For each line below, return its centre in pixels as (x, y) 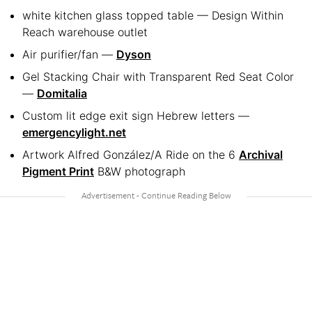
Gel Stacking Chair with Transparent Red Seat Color (158, 77)
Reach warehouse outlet (87, 32)
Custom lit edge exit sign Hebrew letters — (136, 116)
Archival (261, 155)
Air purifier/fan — (69, 55)
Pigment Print (58, 172)
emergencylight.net (74, 133)
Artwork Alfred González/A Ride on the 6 (131, 155)
